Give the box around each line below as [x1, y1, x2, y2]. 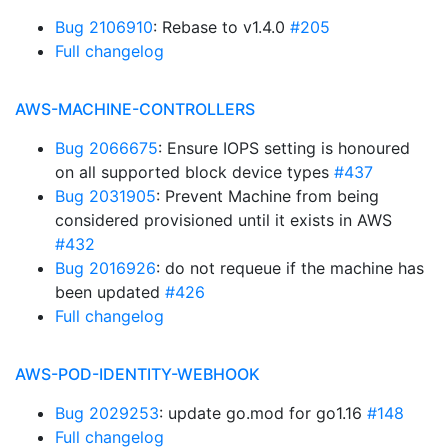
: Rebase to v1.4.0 [153, 17, 290, 37]
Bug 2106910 [55, 17, 153, 37]
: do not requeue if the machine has [156, 258, 424, 278]
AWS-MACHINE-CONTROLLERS [15, 99, 255, 119]
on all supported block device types [55, 162, 334, 182]
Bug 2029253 [55, 403, 159, 423]
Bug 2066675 [55, 138, 158, 158]
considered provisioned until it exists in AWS [55, 210, 392, 230]
